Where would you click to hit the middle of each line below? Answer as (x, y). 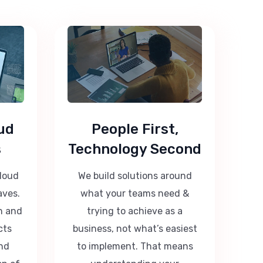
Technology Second (135, 149)
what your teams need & (135, 193)
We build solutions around (135, 176)
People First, (135, 129)
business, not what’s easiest (135, 228)
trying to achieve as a (135, 211)
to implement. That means (135, 246)
